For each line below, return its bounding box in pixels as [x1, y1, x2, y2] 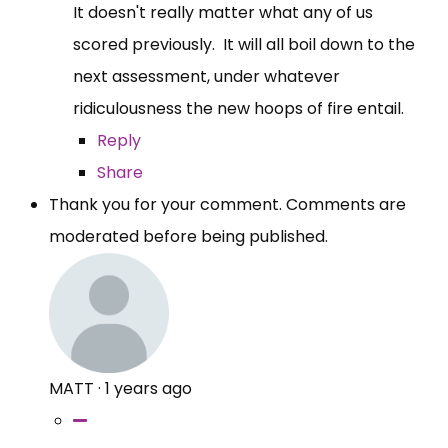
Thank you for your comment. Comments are [49, 192, 406, 216]
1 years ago [105, 376, 192, 400]
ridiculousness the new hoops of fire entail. [73, 96, 404, 120]
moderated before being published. [49, 224, 328, 248]
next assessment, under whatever [73, 64, 340, 88]
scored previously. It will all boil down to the [73, 32, 415, 56]
